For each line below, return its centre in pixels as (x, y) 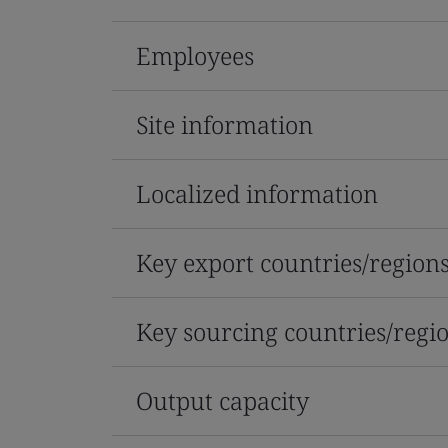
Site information (224, 124)
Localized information (257, 193)
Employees (195, 55)
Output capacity (222, 400)
